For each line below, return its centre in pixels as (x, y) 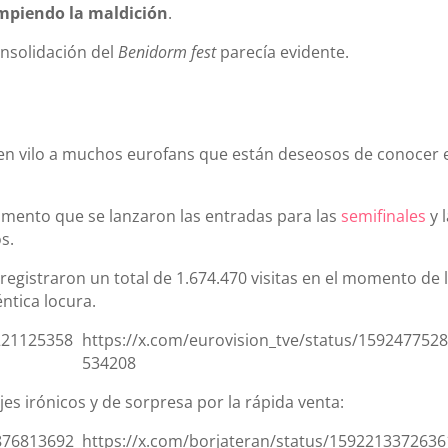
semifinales (384, 215)
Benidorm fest (167, 51)
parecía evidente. (283, 51)
